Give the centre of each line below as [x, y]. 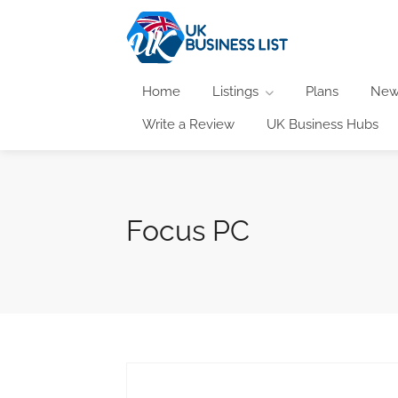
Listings [235, 91]
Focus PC [188, 230]
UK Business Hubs [322, 124]
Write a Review [188, 124]
